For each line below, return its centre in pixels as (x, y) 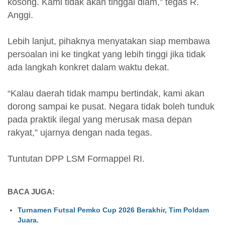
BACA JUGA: (31, 192)
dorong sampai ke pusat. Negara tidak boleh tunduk (111, 106)
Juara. (28, 220)
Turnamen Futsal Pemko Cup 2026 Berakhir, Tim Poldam (113, 210)
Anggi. (20, 15)
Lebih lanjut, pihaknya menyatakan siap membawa (109, 41)
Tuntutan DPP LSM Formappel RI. (76, 158)
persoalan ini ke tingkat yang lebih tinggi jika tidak (106, 54)
